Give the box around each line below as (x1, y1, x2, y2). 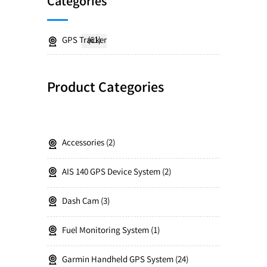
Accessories (62, 137, 104, 150)
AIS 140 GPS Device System (62, 166, 160, 179)
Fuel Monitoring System (62, 225, 149, 238)
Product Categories (47, 79, 164, 100)
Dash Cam (62, 195, 99, 209)
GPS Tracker (62, 35, 107, 48)
